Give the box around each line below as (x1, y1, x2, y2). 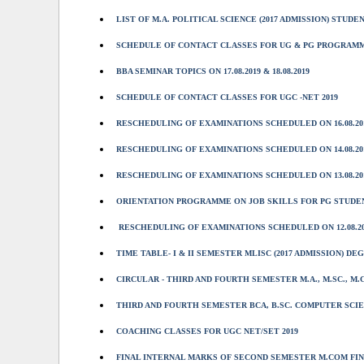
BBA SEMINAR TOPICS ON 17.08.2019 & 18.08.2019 (116, 67, 310, 76)
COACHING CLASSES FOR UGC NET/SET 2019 (116, 327, 298, 336)
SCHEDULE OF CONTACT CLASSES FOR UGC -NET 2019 (116, 93, 338, 102)
